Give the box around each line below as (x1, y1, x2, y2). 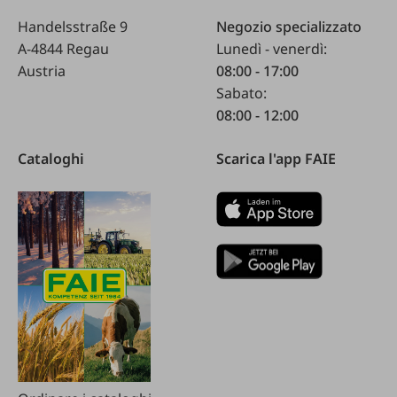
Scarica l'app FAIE (216, 148, 336, 168)
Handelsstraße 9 (18, 16, 128, 36)
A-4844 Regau (18, 38, 109, 58)
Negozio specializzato (216, 16, 362, 36)
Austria (18, 60, 66, 81)
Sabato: (216, 82, 267, 103)
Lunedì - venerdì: (216, 38, 327, 58)
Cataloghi (18, 148, 84, 168)
